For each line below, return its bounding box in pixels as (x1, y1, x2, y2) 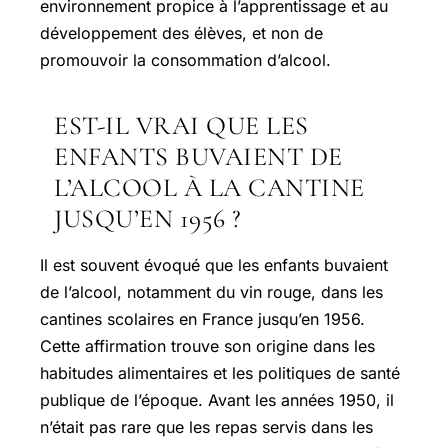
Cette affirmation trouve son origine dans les (40, 335, 375, 356)
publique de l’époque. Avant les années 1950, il (40, 389, 394, 410)
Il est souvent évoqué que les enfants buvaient (40, 254, 388, 275)
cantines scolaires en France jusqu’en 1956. (40, 308, 365, 329)
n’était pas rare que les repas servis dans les (40, 416, 373, 437)
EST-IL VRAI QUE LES (54, 109, 309, 141)
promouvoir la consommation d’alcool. (40, 49, 331, 70)
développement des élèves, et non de (40, 22, 323, 43)
